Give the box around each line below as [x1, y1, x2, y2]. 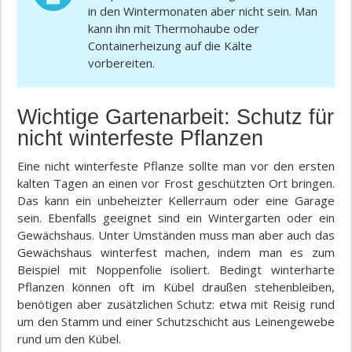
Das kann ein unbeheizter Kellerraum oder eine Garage [17, 192, 335, 209]
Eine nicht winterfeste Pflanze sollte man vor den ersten [17, 158, 335, 174]
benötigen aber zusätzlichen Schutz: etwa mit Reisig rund [17, 296, 335, 313]
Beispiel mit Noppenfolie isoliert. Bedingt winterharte [17, 262, 335, 278]
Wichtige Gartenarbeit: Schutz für [17, 105, 335, 130]
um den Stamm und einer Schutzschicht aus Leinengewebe [17, 313, 335, 330]
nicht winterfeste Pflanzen [17, 126, 264, 151]
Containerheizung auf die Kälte [88, 38, 253, 54]
